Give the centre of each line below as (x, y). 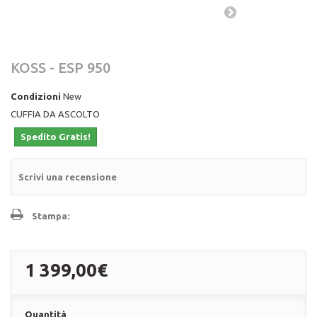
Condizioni (36, 96)
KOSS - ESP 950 (60, 68)
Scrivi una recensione (68, 177)
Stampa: (51, 216)
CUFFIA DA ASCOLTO (55, 114)
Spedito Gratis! (56, 137)
